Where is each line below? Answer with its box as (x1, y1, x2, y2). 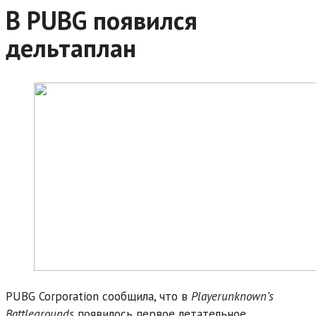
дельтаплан (6, 30, 136, 64)
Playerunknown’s (191, 288, 274, 304)
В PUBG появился (6, 3, 197, 37)
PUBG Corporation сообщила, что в (6, 288, 191, 304)
